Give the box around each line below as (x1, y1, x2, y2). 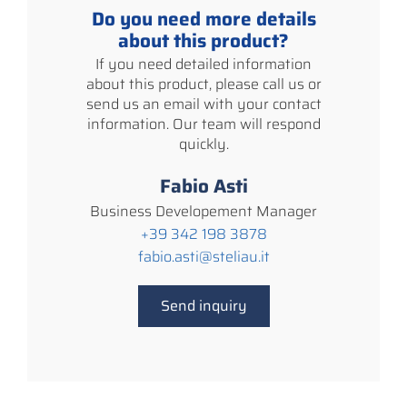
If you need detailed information (95, 52, 312, 75)
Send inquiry (160, 293, 247, 317)
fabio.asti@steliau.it (137, 244, 270, 268)
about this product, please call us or (85, 72, 322, 95)
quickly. (178, 132, 229, 155)
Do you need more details (91, 3, 316, 34)
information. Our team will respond (86, 112, 321, 135)
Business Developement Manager (90, 199, 317, 223)
